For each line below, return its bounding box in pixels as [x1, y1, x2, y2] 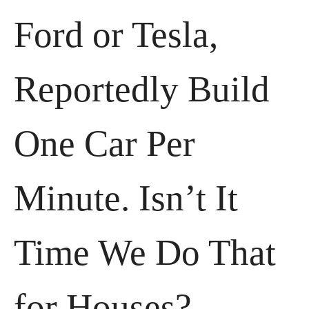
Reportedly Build [14, 69, 270, 110]
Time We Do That [14, 232, 276, 273]
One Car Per [14, 123, 195, 164]
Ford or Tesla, [14, 14, 218, 55]
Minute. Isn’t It [14, 178, 238, 219]
